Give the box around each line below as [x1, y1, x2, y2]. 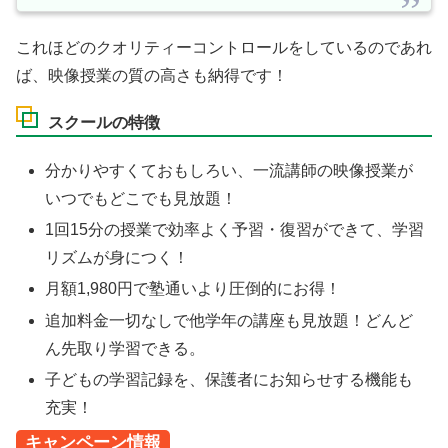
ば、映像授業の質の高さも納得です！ [16, 67, 288, 85]
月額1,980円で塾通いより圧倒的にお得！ [45, 280, 342, 298]
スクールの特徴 [48, 113, 160, 131]
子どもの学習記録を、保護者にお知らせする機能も [45, 370, 414, 388]
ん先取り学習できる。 [45, 339, 206, 357]
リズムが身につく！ [45, 249, 190, 267]
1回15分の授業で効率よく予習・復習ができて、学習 [45, 221, 425, 239]
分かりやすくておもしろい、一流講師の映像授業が [45, 162, 414, 179]
